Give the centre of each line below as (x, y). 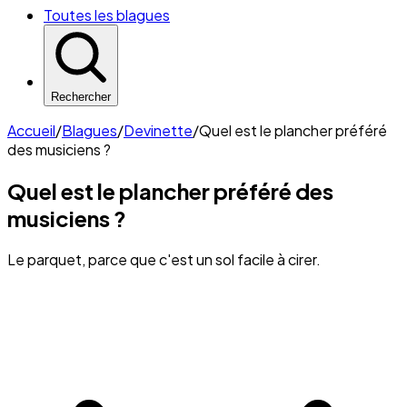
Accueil (31, 130)
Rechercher (81, 97)
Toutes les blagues (107, 15)
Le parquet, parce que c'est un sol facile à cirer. (164, 259)
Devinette (158, 130)
